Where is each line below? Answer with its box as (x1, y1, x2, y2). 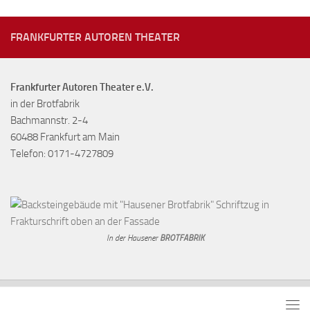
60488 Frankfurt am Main (10, 130, 120, 143)
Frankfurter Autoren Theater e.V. (10, 80, 154, 93)
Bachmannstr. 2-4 (10, 113, 88, 127)
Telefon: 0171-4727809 (10, 147, 113, 160)
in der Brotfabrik (10, 97, 80, 110)
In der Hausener (106, 232, 160, 243)
